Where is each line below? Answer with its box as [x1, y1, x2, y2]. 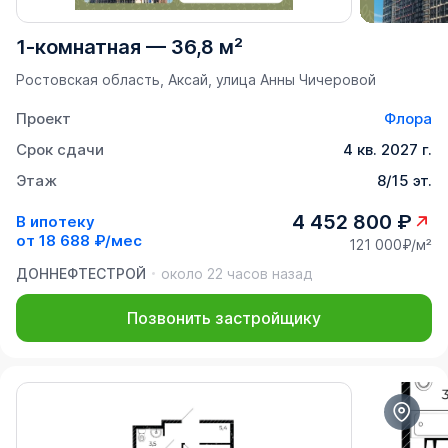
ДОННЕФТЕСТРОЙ [16, 264, 146, 282]
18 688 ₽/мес [39, 231, 142, 251]
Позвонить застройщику [127, 307, 321, 328]
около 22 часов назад [161, 264, 312, 282]
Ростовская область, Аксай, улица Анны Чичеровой [16, 70, 376, 88]
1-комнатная [16, 34, 141, 59]
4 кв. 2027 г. [343, 139, 432, 159]
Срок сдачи [16, 139, 104, 159]
